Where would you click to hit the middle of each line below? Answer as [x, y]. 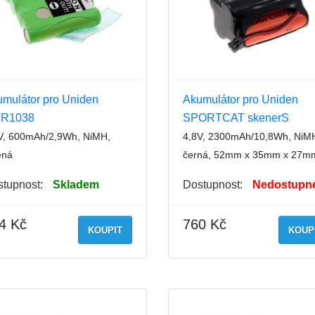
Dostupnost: [213, 184]
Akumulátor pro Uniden [240, 99]
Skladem [76, 184]
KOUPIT [105, 230]
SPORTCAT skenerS [236, 117]
